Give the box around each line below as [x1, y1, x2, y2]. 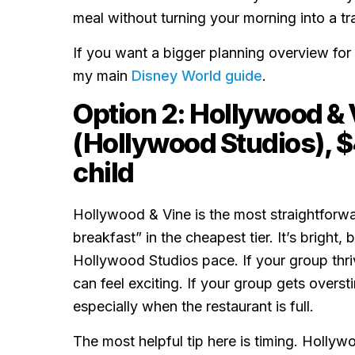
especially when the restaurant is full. [73, 298, 314, 315]
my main [73, 67, 132, 84]
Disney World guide [132, 67, 262, 84]
